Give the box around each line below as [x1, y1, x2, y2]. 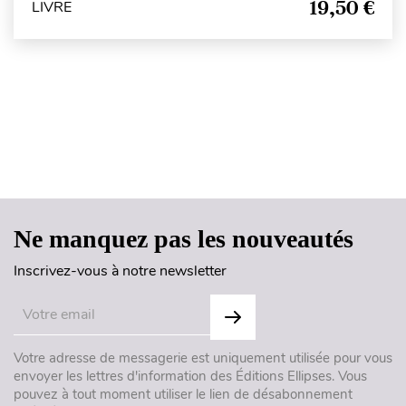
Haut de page [164, 155, 244, 169]
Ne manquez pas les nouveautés [14, 224, 353, 253]
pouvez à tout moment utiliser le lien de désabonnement [14, 384, 353, 403]
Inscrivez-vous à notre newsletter [14, 260, 227, 281]
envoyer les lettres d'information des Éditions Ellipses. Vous [14, 366, 367, 385]
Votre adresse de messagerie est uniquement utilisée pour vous [14, 348, 392, 367]
